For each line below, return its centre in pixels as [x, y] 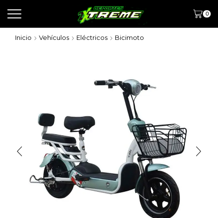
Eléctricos [92, 37]
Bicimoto [129, 37]
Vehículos [54, 37]
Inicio [23, 37]
